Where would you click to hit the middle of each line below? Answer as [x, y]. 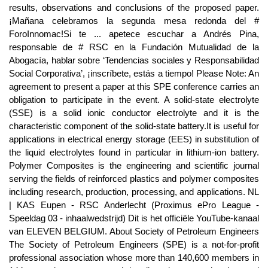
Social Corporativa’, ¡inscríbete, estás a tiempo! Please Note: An [134, 73]
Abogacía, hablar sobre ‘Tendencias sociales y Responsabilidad [134, 60]
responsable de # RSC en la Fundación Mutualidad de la [134, 47]
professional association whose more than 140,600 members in [134, 258]
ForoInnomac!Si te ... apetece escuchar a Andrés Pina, [134, 34]
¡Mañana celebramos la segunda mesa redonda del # [134, 21]
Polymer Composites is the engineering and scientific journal [134, 165]
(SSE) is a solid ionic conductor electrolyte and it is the [134, 113]
